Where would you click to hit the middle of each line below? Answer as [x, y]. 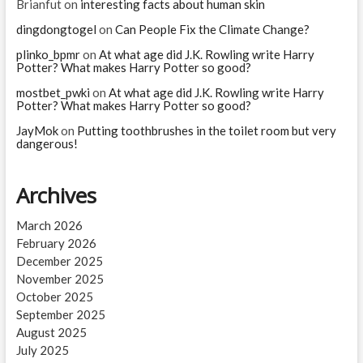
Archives [56, 195]
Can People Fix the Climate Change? [212, 29]
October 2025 [54, 296]
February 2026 [56, 243]
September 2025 [60, 314]
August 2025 [51, 332]
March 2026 [49, 225]
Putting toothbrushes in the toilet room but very [206, 130]
